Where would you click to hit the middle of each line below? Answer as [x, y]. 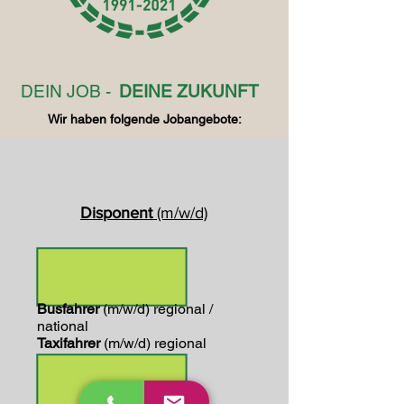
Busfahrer [70, 309]
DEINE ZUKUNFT [189, 91]
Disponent [119, 213]
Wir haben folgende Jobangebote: [144, 119]
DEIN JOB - [68, 91]
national [63, 326]
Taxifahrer [70, 343]
